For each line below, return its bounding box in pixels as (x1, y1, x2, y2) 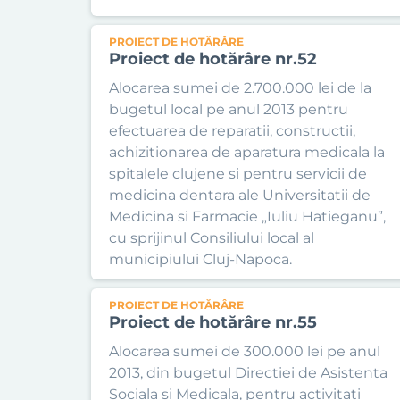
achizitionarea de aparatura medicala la (109, 144, 385, 161)
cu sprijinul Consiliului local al (109, 229, 314, 246)
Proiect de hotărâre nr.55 (109, 312, 317, 332)
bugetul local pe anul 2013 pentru (109, 101, 348, 118)
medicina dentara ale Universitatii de (109, 187, 371, 204)
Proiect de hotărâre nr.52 (109, 49, 317, 69)
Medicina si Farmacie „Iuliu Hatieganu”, (109, 208, 386, 225)
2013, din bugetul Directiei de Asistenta (109, 364, 387, 381)
